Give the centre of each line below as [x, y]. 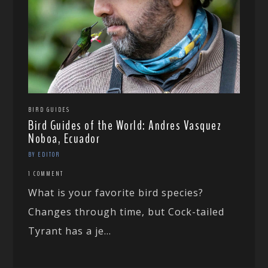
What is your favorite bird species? [116, 192]
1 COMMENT [46, 173]
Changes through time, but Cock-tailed [127, 211]
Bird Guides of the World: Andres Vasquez [125, 125]
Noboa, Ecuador [64, 138]
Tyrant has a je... [70, 231]
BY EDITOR [45, 154]
